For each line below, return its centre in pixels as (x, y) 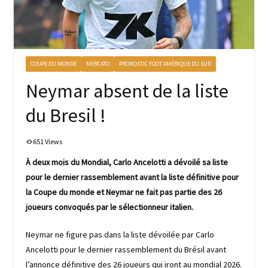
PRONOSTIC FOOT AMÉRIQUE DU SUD (165, 64)
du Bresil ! (66, 116)
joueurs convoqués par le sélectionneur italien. (109, 207)
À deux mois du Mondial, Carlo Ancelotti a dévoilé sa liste (127, 162)
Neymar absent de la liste (127, 91)
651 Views (47, 142)
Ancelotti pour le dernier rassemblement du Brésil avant (126, 250)
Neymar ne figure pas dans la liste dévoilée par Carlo (120, 235)
